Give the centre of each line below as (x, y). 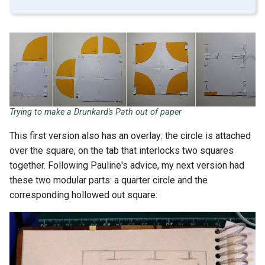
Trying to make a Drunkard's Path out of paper (96, 112)
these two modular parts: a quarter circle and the (109, 180)
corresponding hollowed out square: (83, 195)
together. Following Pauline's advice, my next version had (127, 165)
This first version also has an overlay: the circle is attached (130, 135)
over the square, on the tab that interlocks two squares (122, 150)
